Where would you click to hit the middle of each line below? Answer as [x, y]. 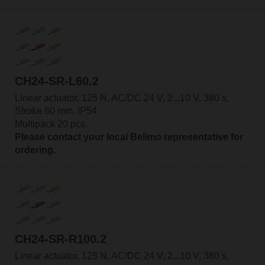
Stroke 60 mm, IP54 [56, 111]
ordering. [35, 150]
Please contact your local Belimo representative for [129, 137]
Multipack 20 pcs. [51, 124]
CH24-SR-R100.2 [60, 239]
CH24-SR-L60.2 [56, 81]
